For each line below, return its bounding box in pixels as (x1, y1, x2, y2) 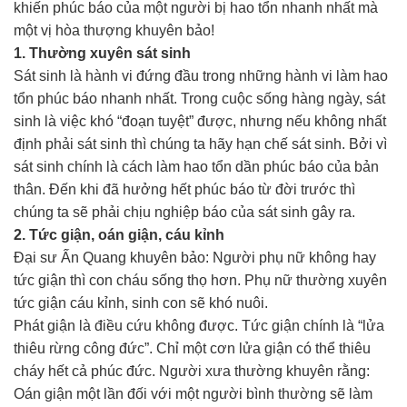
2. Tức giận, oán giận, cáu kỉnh (14, 227, 224, 243)
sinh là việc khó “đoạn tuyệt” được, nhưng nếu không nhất (14, 114, 386, 130)
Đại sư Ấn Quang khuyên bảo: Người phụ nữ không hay (14, 250, 376, 266)
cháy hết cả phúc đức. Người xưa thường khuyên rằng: (14, 363, 370, 380)
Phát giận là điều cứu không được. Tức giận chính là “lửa (14, 318, 384, 334)
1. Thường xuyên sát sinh (14, 45, 191, 62)
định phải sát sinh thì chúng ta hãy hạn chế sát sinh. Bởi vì (14, 136, 387, 153)
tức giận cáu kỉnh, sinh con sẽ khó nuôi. (14, 295, 268, 312)
